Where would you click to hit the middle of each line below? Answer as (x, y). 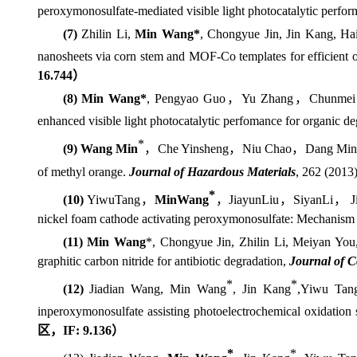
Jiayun (245, 199)
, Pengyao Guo (186, 98)
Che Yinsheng (193, 149)
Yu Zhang (267, 98)
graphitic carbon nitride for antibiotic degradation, (163, 261)
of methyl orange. (83, 171)
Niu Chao (267, 149)
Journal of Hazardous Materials (212, 171)
